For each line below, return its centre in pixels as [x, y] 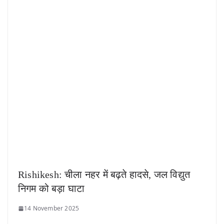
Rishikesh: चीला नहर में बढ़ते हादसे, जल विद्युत [104, 175]
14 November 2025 [52, 208]
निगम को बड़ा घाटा [51, 189]
